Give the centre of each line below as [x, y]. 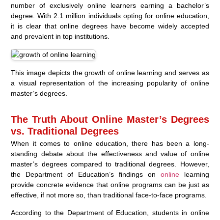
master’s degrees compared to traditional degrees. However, [110, 164]
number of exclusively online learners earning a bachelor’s [110, 6]
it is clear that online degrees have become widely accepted [110, 26]
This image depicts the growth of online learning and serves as [110, 73]
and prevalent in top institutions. [60, 37]
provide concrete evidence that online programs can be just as [110, 185]
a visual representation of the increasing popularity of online [110, 83]
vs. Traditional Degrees [65, 131]
